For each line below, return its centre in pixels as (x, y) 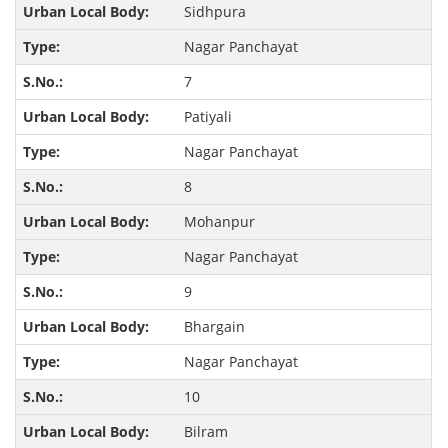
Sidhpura (214, 12)
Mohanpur (219, 222)
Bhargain (214, 327)
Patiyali (207, 117)
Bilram (205, 432)
